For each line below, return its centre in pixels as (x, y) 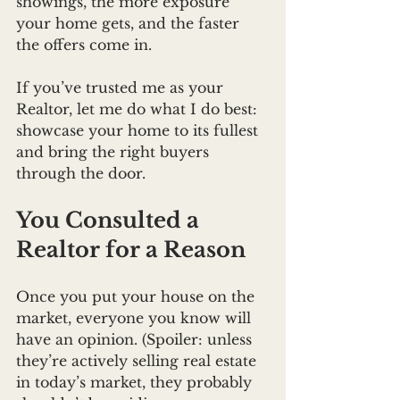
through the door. (81, 174)
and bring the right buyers (115, 152)
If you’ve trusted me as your (122, 88)
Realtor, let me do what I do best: (139, 109)
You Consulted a (110, 221)
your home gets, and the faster (130, 24)
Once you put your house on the (137, 297)
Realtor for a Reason (131, 250)
